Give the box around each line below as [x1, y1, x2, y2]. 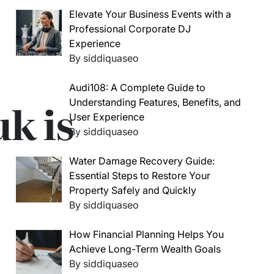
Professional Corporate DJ [69, 23, 191, 35]
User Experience [69, 111, 144, 123]
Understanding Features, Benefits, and [69, 96, 241, 108]
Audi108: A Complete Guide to [69, 81, 206, 94]
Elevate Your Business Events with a [69, 8, 231, 20]
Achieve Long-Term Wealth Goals [69, 243, 221, 255]
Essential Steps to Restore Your [69, 169, 210, 182]
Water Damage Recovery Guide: [69, 155, 215, 167]
